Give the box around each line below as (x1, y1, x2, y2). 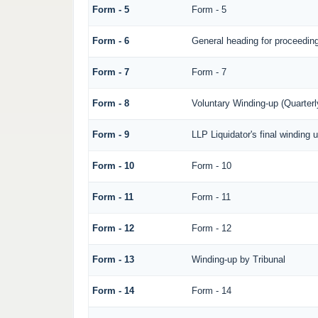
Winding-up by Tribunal (191, 254, 285, 265)
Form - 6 (92, 35, 129, 47)
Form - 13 (92, 254, 134, 265)
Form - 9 (92, 129, 129, 141)
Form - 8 (92, 98, 129, 109)
